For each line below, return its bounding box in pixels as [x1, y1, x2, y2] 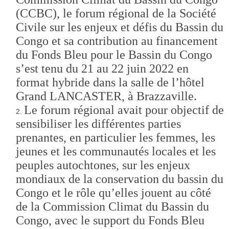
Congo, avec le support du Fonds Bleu [16, 213, 204, 227]
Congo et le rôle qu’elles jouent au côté [16, 186, 211, 199]
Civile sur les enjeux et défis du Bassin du [16, 20, 223, 34]
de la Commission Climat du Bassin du [16, 199, 209, 213]
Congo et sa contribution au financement [16, 34, 218, 48]
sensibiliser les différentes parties [16, 117, 181, 130]
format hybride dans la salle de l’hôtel [16, 75, 204, 89]
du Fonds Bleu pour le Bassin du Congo [16, 48, 212, 61]
